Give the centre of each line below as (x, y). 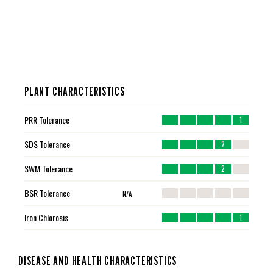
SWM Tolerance (48, 169)
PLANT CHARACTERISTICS (75, 92)
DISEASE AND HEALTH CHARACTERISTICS (98, 261)
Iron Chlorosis (46, 218)
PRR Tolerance (47, 120)
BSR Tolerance (47, 193)
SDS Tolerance (47, 144)
